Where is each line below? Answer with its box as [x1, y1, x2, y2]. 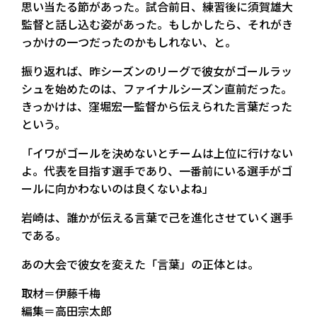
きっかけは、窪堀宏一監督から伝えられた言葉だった [21, 97, 292, 115]
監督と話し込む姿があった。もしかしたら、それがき [21, 15, 293, 33]
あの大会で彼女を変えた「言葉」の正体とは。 [21, 255, 259, 272]
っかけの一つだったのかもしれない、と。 [21, 33, 236, 50]
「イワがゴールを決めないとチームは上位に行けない [21, 144, 293, 161]
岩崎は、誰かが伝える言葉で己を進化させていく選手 [21, 208, 293, 226]
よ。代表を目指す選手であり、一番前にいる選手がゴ [21, 161, 292, 179]
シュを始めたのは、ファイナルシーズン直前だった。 [21, 79, 292, 97]
